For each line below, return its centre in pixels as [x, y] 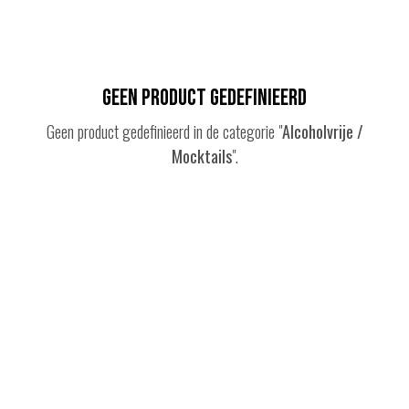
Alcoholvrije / [322, 132]
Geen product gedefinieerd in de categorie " [164, 132]
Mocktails [201, 157]
